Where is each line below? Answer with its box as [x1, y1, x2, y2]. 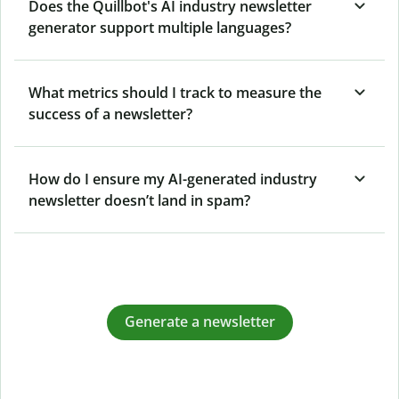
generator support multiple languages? [28, 17, 291, 37]
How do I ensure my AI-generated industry [28, 168, 317, 189]
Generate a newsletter [124, 312, 275, 332]
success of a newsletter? [28, 103, 192, 124]
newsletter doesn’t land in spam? [28, 190, 250, 210]
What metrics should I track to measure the [28, 82, 322, 102]
